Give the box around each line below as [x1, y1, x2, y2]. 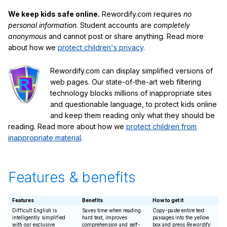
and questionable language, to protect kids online [50, 100, 217, 109]
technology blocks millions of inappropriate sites [50, 89, 212, 98]
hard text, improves [82, 214, 127, 220]
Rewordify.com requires [100, 10, 183, 19]
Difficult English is [12, 207, 57, 213]
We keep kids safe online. [8, 10, 100, 19]
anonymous [8, 32, 47, 41]
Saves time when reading [82, 207, 141, 213]
